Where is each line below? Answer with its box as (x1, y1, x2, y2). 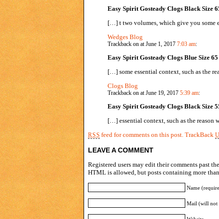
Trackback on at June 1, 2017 (108, 41, 177, 47)
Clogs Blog (108, 82, 138, 89)
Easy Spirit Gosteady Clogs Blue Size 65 (108, 53, 218, 61)
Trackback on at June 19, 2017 (108, 89, 180, 96)
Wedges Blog (108, 33, 143, 41)
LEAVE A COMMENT (88, 146, 153, 154)
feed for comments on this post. (100, 131, 184, 138)
